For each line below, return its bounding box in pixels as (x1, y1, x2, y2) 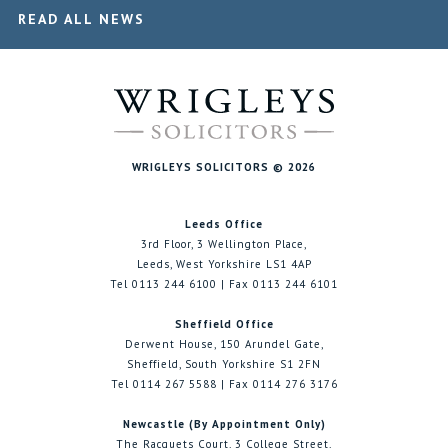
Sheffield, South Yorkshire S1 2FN (127, 357, 321, 372)
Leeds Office (185, 217, 263, 232)
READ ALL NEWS (17, 10, 145, 29)
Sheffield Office (174, 317, 274, 332)
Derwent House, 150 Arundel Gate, (124, 337, 324, 352)
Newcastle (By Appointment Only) (122, 417, 326, 432)
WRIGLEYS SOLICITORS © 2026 (132, 160, 316, 175)
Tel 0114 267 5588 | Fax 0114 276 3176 (110, 377, 338, 392)
